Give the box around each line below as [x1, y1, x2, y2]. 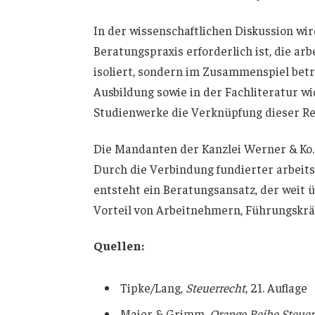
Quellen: [93, 238, 144, 254]
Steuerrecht [185, 280, 245, 296]
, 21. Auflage [245, 280, 307, 296]
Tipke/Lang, [120, 280, 186, 296]
